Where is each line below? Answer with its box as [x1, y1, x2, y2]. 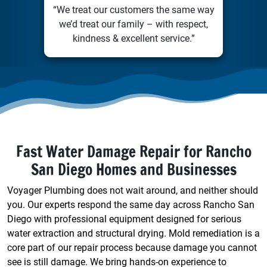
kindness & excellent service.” [72, 32, 195, 44]
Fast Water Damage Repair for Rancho [15, 141, 252, 162]
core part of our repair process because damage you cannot [7, 241, 257, 253]
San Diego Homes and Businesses [30, 159, 237, 180]
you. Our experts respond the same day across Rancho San [7, 198, 254, 210]
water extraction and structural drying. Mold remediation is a [7, 227, 260, 239]
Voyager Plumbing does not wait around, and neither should [7, 184, 258, 196]
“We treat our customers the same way [52, 4, 215, 15]
